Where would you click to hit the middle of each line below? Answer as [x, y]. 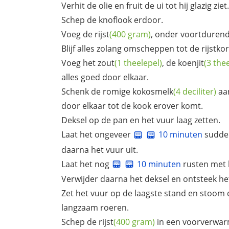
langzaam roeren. [95, 208]
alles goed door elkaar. [105, 77]
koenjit [191, 63]
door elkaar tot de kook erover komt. [132, 106]
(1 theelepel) [138, 63]
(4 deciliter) [195, 91]
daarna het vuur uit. [100, 150]
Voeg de [78, 34]
